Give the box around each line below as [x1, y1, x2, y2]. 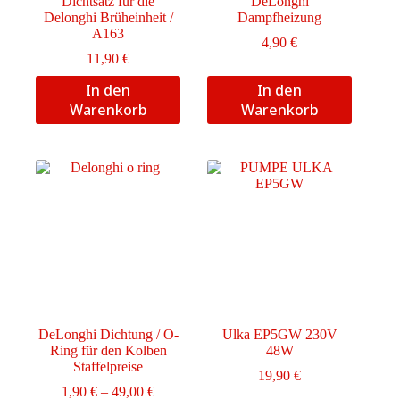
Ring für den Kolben [49, 343, 167, 359]
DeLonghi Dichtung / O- [37, 327, 179, 343]
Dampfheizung [237, 10, 322, 26]
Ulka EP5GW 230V [221, 327, 337, 343]
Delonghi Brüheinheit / [43, 10, 173, 26]
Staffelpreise [73, 359, 144, 375]
